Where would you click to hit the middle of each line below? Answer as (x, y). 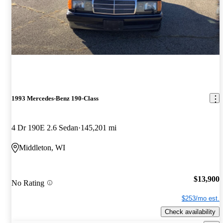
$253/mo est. (201, 198)
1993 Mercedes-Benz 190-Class (55, 98)
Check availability (190, 212)
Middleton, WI (42, 148)
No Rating (28, 183)
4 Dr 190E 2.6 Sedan (45, 128)
